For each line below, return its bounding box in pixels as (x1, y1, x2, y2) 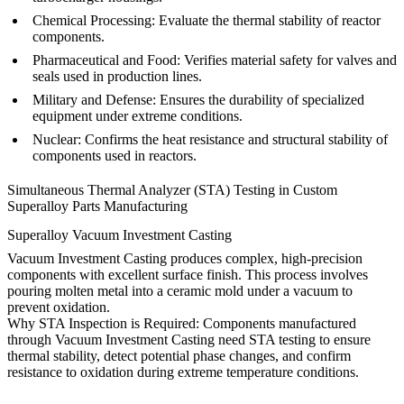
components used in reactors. (32, 148, 197, 164)
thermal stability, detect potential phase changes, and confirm (7, 347, 351, 363)
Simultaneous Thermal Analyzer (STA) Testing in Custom (7, 181, 337, 197)
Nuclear (32, 132, 78, 148)
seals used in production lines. (32, 69, 202, 85)
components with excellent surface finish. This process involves (7, 266, 368, 282)
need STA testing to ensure (215, 331, 371, 347)
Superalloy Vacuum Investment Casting (7, 226, 232, 243)
